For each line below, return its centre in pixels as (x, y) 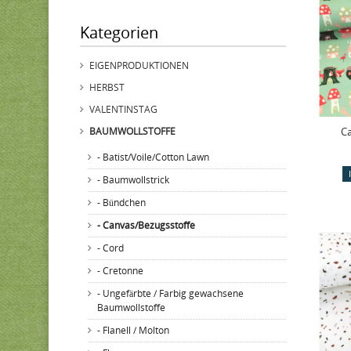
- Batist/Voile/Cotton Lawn (153, 157)
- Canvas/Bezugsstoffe (146, 225)
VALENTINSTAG (123, 109)
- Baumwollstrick (133, 180)
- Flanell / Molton (133, 330)
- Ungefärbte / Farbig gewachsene (170, 293)
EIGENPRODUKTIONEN (139, 65)
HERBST (107, 87)
